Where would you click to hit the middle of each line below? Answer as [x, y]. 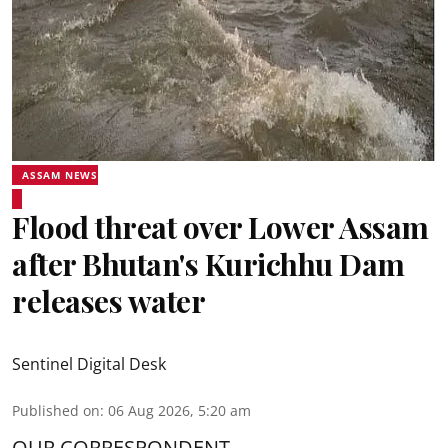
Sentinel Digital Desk [89, 363]
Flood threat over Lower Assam [220, 226]
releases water [108, 300]
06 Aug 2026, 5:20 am [179, 410]
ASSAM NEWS [60, 174]
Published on [56, 410]
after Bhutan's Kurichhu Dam [208, 263]
